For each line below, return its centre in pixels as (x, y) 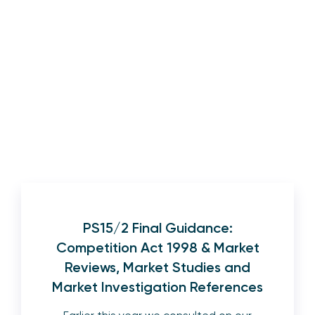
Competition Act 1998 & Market (157, 248)
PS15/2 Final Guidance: (157, 228)
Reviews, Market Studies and (157, 268)
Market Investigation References (157, 287)
